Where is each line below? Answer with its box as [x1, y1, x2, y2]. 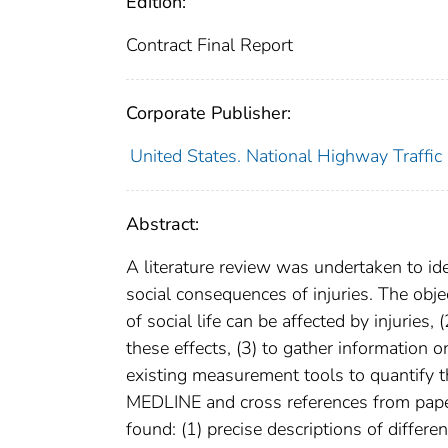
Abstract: [126, 211, 199, 236]
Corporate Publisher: [126, 100, 291, 125]
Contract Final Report [126, 32, 293, 57]
